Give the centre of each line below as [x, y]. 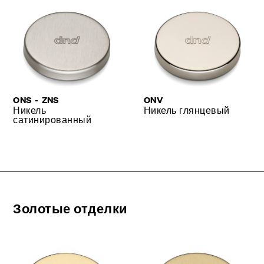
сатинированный [52, 119]
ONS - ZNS [36, 99]
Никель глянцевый [187, 110]
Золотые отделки [70, 208]
